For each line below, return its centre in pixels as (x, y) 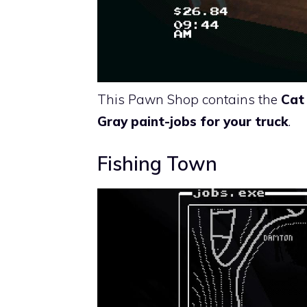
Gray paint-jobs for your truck (193, 122)
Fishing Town (157, 163)
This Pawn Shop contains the (189, 100)
